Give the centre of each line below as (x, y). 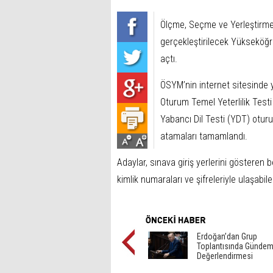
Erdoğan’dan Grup (227, 236)
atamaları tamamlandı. (204, 136)
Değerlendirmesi (225, 256)
